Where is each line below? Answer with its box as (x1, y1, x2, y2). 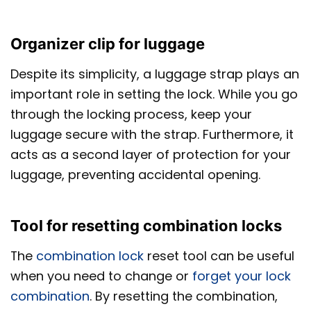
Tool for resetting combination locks (10, 217, 282, 235)
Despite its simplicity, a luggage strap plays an (10, 65, 299, 83)
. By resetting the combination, (90, 287, 278, 305)
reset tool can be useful (144, 247, 294, 265)
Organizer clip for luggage (10, 34, 205, 53)
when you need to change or (10, 267, 192, 285)
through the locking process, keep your (10, 105, 252, 123)
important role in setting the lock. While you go (10, 85, 298, 103)
